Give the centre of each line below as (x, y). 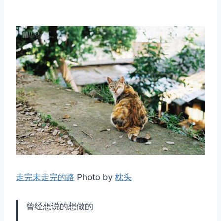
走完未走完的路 (45, 177)
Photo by (95, 177)
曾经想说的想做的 (60, 206)
